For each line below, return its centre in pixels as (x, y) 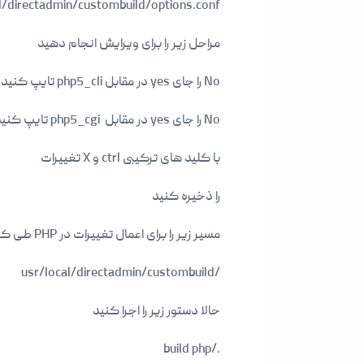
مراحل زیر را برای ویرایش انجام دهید (129, 45)
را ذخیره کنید (186, 197)
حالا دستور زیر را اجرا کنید (156, 312)
